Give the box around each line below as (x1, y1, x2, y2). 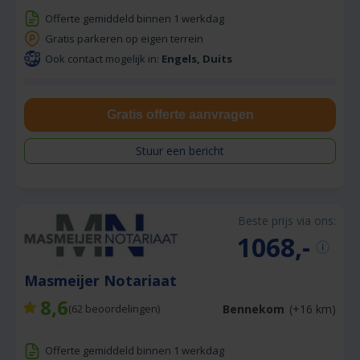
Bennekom (223, 301, 284, 317)
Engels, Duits (162, 51, 232, 66)
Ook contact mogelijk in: (45, 51, 162, 66)
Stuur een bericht (136, 142, 224, 158)
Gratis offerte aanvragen (106, 107, 254, 121)
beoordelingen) (83, 301, 160, 317)
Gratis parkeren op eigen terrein (45, 31, 203, 46)
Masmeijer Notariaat (24, 271, 181, 291)
